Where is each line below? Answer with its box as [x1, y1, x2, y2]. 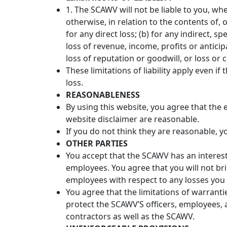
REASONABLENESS [66, 89, 140, 100]
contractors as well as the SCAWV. [66, 210, 195, 222]
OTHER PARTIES [66, 137, 128, 149]
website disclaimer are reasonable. [66, 113, 199, 125]
